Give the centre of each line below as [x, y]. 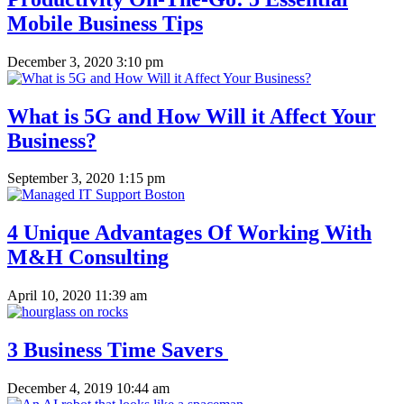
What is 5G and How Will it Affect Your [192, 116]
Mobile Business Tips [105, 23]
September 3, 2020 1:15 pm [86, 179]
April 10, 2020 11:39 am [77, 296]
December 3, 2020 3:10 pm [85, 61]
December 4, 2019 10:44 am [88, 389]
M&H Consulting [88, 257]
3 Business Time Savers [118, 350]
